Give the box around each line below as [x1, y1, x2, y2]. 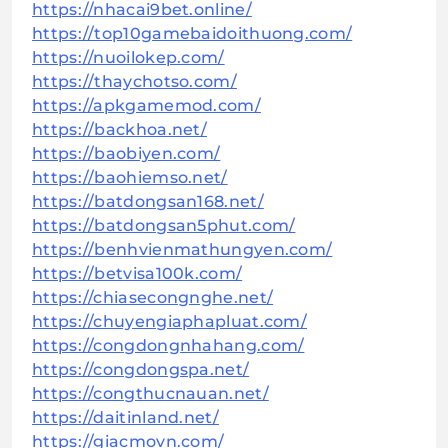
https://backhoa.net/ [32, 120, 207, 140]
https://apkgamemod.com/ [32, 96, 261, 116]
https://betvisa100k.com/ [32, 264, 243, 284]
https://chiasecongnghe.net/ [32, 288, 274, 308]
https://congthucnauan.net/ [32, 384, 269, 404]
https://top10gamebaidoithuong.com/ [32, 24, 353, 44]
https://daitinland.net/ [32, 408, 219, 428]
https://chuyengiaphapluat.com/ [32, 312, 307, 332]
